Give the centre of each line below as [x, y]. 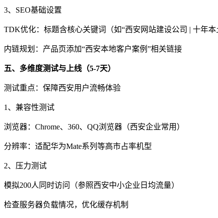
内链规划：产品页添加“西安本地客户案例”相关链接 [93, 49]
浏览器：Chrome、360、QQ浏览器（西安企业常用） [94, 127]
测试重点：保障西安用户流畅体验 [62, 88]
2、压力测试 [25, 165]
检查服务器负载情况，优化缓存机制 [66, 204]
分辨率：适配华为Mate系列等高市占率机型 [78, 146]
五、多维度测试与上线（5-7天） [60, 68]
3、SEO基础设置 [33, 10]
